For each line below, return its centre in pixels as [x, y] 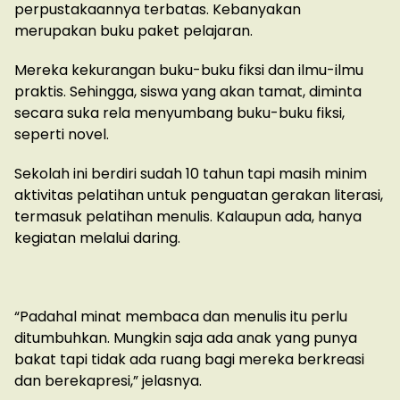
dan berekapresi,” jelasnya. [108, 381]
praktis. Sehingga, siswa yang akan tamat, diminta [188, 92]
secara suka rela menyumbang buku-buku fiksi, [179, 113]
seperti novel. [62, 135]
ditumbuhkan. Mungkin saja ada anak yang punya [186, 338]
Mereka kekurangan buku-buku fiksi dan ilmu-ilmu [189, 71]
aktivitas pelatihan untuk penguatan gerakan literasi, [199, 196]
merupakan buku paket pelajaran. [133, 31]
